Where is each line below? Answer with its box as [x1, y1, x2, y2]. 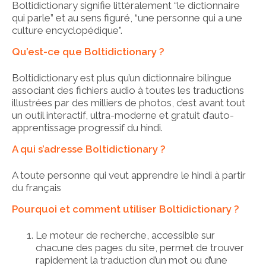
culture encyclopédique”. [12, 24, 122, 36]
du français [12, 181, 61, 194]
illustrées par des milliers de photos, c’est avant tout [12, 96, 245, 109]
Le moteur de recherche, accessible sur [36, 229, 215, 241]
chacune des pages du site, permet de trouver [36, 241, 244, 254]
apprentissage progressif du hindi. [12, 121, 163, 134]
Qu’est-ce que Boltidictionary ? [12, 45, 164, 58]
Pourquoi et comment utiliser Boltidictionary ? [12, 202, 239, 215]
